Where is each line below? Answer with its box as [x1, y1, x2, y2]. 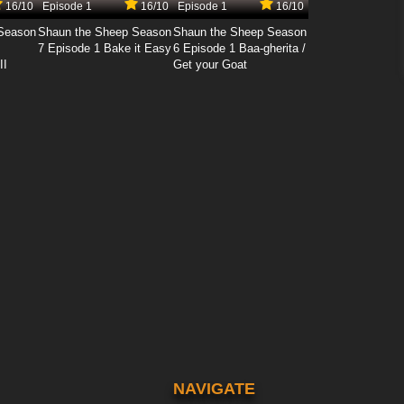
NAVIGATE [173, 380, 255, 399]
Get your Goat [173, 58, 247, 72]
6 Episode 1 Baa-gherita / [173, 41, 306, 56]
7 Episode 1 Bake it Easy [38, 41, 171, 56]
